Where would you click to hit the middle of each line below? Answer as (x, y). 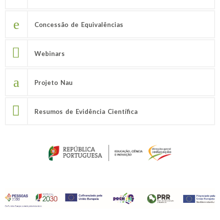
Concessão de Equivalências (79, 24)
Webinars (50, 53)
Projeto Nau (54, 82)
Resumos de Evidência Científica (86, 111)
